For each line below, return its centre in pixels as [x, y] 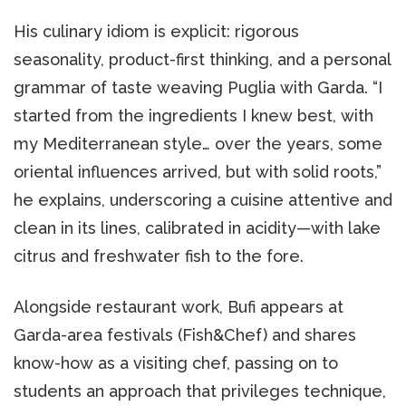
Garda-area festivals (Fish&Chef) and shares [185, 334]
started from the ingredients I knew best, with [193, 115]
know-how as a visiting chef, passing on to [176, 362]
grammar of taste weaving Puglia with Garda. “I [198, 87]
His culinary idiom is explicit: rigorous [156, 31]
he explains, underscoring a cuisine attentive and [203, 199]
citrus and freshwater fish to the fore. [159, 256]
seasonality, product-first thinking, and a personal [203, 59]
